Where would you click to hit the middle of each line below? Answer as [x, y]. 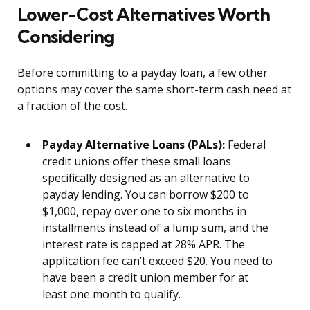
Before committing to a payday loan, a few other [143, 73]
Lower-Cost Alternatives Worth [144, 15]
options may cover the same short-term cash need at [154, 90]
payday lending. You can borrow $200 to [146, 195]
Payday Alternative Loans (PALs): [134, 145]
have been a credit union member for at [145, 278]
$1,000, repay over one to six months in [144, 211]
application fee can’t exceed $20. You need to [157, 261]
